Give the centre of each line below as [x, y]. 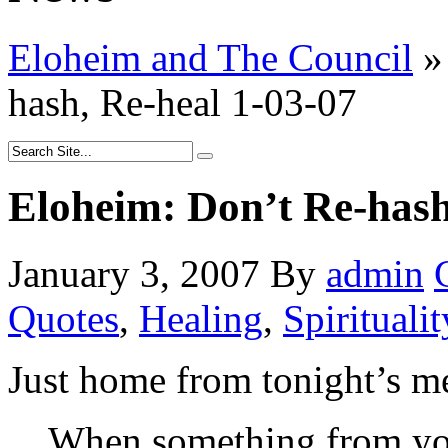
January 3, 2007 [134, 273]
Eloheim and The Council [210, 57]
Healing [201, 318]
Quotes [63, 318]
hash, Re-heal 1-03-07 [182, 102]
